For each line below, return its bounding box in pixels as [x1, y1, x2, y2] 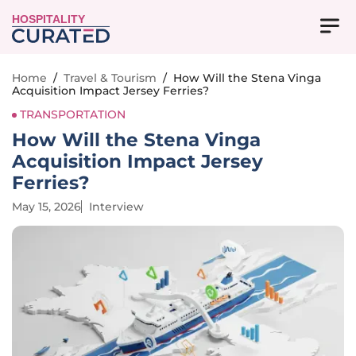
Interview [89, 199, 144, 214]
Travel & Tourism [64, 71, 157, 85]
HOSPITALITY [12, 14, 87, 26]
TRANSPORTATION [20, 107, 126, 122]
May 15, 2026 [12, 199, 81, 214]
